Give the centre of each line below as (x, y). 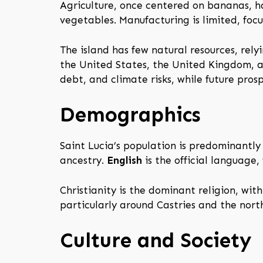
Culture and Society (156, 240)
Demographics (130, 115)
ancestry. (83, 161)
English (124, 161)
